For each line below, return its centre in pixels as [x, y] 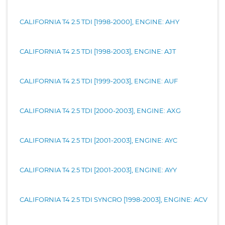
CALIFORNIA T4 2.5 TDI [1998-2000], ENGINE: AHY [99, 21]
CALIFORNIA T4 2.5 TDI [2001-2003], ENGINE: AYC [98, 140]
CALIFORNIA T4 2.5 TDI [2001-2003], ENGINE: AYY [98, 170]
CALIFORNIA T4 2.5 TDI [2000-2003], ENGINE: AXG [100, 110]
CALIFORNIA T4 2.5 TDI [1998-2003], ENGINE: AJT [98, 51]
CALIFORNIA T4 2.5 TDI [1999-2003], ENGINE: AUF [99, 81]
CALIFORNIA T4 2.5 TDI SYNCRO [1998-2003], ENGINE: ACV [114, 199]
